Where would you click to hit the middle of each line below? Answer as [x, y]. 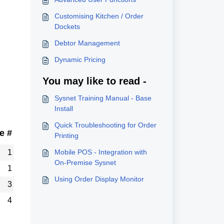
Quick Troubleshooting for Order [105, 125]
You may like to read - [94, 81]
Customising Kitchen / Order [99, 16]
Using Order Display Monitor [99, 179]
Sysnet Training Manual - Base [103, 98]
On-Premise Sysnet [85, 162]
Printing [66, 135]
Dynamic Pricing [80, 59]
